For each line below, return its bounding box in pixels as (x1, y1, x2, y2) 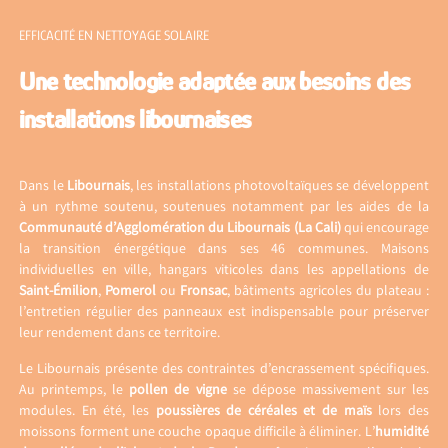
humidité (374, 422, 429, 443)
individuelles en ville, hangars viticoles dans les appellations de (19, 260, 429, 281)
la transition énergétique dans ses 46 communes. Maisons (19, 239, 429, 260)
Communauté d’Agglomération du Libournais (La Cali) (19, 218, 341, 239)
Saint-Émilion (19, 281, 99, 302)
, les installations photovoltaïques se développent (129, 176, 429, 197)
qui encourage (340, 218, 429, 239)
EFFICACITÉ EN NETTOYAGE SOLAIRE (19, 26, 210, 43)
